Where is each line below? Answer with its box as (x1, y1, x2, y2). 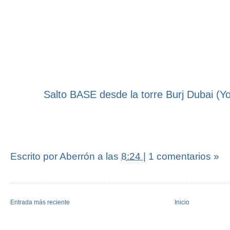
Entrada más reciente (10, 198, 70, 206)
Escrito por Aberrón (10, 150, 98, 162)
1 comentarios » (148, 150, 219, 162)
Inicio (175, 198, 189, 206)
